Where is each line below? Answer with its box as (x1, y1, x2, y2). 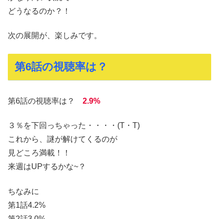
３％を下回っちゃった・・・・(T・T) (8, 121, 140, 130)
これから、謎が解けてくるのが (8, 135, 117, 144)
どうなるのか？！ (8, 6, 70, 15)
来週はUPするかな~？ (8, 162, 86, 171)
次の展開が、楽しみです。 (8, 31, 102, 40)
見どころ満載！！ (8, 149, 70, 157)
